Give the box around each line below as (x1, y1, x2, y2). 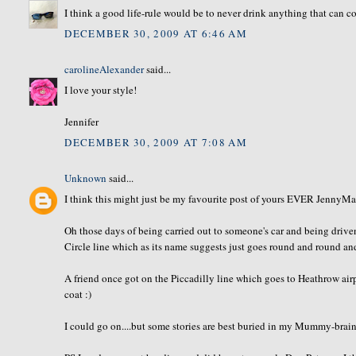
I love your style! (64, 83, 137, 98)
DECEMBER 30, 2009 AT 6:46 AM (64, 25, 247, 41)
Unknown (64, 170, 107, 185)
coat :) (64, 287, 92, 302)
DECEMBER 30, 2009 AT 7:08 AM (64, 134, 247, 149)
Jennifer (64, 114, 99, 130)
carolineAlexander (64, 61, 145, 76)
